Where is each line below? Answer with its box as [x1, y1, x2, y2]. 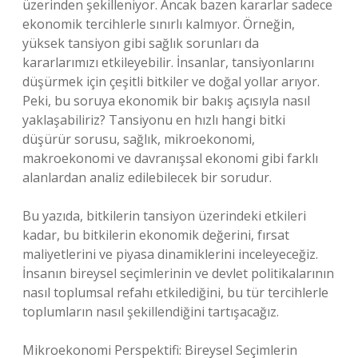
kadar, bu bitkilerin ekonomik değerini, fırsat [22, 226, 289, 244]
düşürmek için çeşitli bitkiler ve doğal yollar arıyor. [22, 73, 320, 90]
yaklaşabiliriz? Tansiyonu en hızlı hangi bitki [22, 111, 285, 129]
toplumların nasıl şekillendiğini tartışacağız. [22, 303, 279, 320]
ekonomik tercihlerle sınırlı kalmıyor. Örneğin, [22, 15, 295, 33]
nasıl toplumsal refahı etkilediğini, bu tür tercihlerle [22, 284, 328, 301]
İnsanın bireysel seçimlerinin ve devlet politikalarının [22, 265, 334, 282]
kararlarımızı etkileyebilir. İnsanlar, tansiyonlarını [22, 54, 314, 71]
